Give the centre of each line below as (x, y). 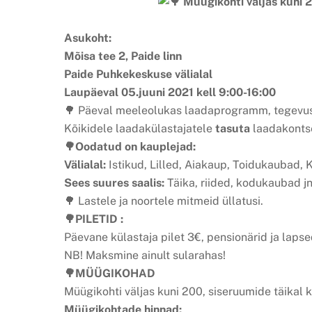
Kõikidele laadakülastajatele (140, 129)
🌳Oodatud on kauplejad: (130, 147)
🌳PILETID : (94, 219)
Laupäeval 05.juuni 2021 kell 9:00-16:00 (170, 93)
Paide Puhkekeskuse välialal (138, 75)
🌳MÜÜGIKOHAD (110, 274)
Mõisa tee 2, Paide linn (123, 56)
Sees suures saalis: (116, 183)
